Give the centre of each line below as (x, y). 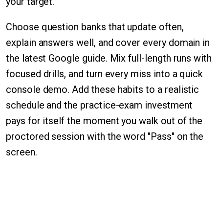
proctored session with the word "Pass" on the (105, 136)
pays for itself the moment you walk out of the (104, 121)
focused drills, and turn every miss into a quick (105, 74)
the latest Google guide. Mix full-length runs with (109, 58)
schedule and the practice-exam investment (99, 105)
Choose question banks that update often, (95, 27)
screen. (22, 152)
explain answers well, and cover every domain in (108, 43)
